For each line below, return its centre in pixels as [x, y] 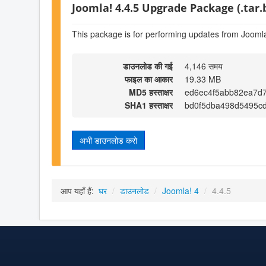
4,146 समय [204, 66]
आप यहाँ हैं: [78, 191]
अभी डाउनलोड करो [108, 140]
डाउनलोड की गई [148, 66]
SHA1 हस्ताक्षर [149, 105]
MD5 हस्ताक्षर [151, 92]
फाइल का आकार [149, 79]
